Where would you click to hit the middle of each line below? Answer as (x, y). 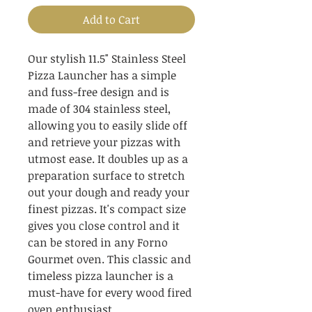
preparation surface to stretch (106, 176)
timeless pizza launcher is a (101, 276)
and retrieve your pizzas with (104, 142)
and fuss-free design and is (99, 92)
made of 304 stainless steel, (99, 109)
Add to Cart (111, 20)
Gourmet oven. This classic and (109, 259)
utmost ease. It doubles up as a (108, 159)
